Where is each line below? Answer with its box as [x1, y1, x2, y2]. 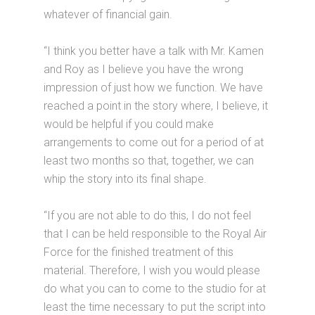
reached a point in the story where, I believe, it [44, 99, 269, 113]
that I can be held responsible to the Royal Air [44, 227, 267, 241]
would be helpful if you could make [44, 117, 214, 131]
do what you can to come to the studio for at [44, 282, 266, 296]
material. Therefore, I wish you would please [44, 264, 261, 278]
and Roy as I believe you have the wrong [44, 63, 244, 77]
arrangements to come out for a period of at [44, 136, 264, 150]
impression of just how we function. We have [44, 81, 264, 95]
